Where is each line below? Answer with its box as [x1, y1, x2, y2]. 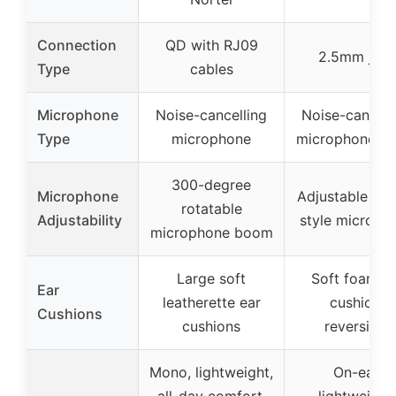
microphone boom [149, 224, 273, 242]
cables [189, 60, 233, 79]
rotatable [180, 200, 242, 218]
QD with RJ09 [164, 36, 258, 55]
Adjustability [37, 211, 122, 230]
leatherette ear [162, 293, 261, 312]
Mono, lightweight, [149, 363, 273, 382]
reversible [324, 317, 390, 336]
